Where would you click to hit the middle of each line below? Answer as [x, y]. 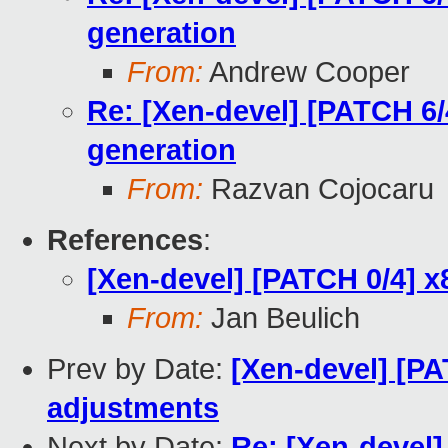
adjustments [133, 408]
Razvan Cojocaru [318, 189]
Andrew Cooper [306, 72]
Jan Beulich [281, 318]
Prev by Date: [139, 369]
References [125, 240]
